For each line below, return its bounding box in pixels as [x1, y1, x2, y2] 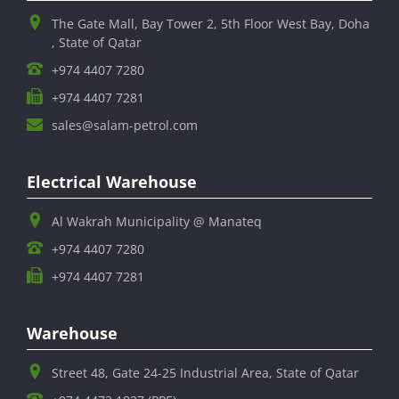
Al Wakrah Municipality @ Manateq [52, 212, 262, 230]
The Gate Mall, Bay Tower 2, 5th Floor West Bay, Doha [52, 14, 370, 32]
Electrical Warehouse [27, 170, 197, 192]
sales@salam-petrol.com [52, 116, 198, 134]
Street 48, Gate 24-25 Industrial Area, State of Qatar [52, 363, 359, 381]
